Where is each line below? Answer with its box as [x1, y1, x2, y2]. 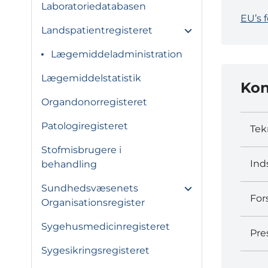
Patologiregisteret [41, 120, 128, 132]
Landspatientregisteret [41, 25, 153, 36]
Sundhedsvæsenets [41, 182, 138, 194]
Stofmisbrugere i [41, 144, 121, 156]
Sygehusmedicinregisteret [41, 221, 170, 232]
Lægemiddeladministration [51, 48, 182, 60]
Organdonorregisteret [41, 96, 147, 108]
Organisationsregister [41, 197, 145, 208]
